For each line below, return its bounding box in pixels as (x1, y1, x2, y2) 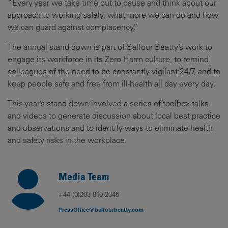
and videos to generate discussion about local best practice (8, 110, 220, 121)
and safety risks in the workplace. (8, 135, 127, 146)
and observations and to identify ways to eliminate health (8, 123, 213, 133)
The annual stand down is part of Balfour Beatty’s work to (8, 42, 212, 52)
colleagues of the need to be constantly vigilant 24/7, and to (8, 66, 220, 77)
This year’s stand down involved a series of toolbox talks (8, 98, 209, 109)
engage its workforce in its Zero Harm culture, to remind (8, 54, 209, 65)
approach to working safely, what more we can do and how (8, 10, 218, 20)
